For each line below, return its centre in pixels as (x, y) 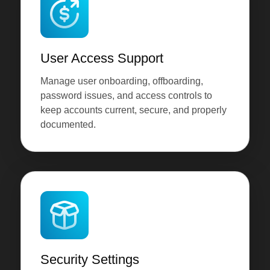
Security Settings (89, 260)
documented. (68, 125)
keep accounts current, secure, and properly (133, 110)
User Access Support (102, 58)
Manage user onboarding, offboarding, (121, 81)
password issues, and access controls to (126, 96)
